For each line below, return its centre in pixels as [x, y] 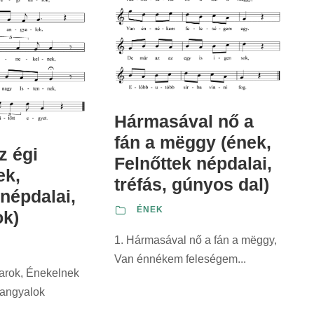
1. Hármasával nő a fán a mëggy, [196, 240]
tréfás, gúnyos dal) [192, 185]
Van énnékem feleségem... [180, 259]
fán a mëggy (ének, [193, 143]
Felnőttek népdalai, [193, 164]
